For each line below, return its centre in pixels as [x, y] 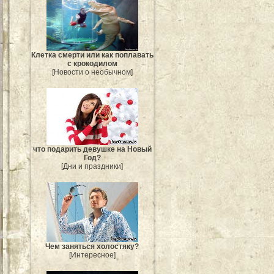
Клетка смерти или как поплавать [92, 55]
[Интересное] [92, 255]
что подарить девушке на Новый [92, 150]
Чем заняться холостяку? [92, 246]
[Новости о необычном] [92, 72]
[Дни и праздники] [92, 167]
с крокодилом [92, 63]
